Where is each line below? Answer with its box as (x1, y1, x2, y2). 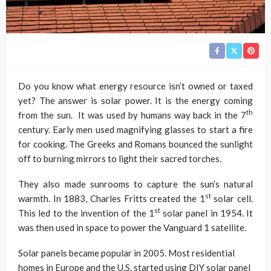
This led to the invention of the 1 (18, 207, 154, 218)
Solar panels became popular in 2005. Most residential (18, 247, 235, 258)
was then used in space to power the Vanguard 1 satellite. (18, 221, 246, 233)
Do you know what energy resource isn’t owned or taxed (18, 80, 253, 91)
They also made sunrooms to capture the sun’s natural (18, 178, 253, 189)
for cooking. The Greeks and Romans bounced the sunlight (18, 138, 253, 149)
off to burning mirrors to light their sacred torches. (18, 152, 221, 164)
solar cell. (211, 192, 253, 204)
